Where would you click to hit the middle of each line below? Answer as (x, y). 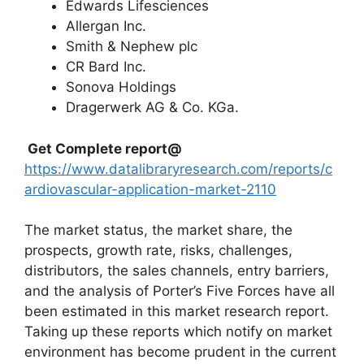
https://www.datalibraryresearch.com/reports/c (178, 169)
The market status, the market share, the (158, 230)
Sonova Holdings (121, 87)
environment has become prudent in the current (180, 352)
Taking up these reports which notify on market (178, 331)
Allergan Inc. (106, 26)
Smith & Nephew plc (132, 46)
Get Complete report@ (105, 148)
